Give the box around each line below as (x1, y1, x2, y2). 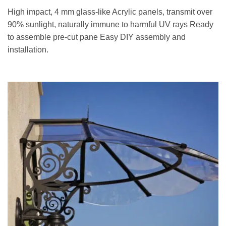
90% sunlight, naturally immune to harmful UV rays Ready (8, 20, 213, 29)
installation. (8, 45, 48, 54)
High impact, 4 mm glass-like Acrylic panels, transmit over (8, 8, 212, 17)
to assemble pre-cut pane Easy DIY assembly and (8, 33, 186, 42)
